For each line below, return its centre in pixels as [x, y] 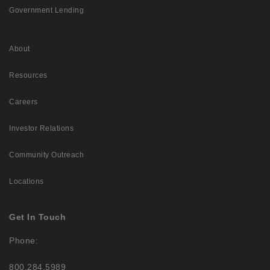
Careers [24, 102]
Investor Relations [41, 129]
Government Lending [46, 11]
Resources [28, 76]
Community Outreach [46, 155]
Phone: [24, 241]
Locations [27, 182]
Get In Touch [37, 217]
